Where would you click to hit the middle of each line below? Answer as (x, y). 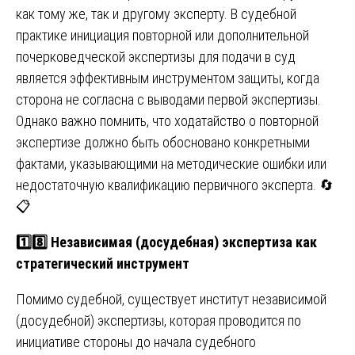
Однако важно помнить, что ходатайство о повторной (167, 120)
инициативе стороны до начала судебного (136, 342)
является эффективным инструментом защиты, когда (168, 78)
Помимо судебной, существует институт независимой (171, 299)
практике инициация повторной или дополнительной (162, 35)
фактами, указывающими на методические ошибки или (171, 163)
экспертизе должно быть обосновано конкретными (163, 142)
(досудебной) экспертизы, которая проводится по (158, 320)
